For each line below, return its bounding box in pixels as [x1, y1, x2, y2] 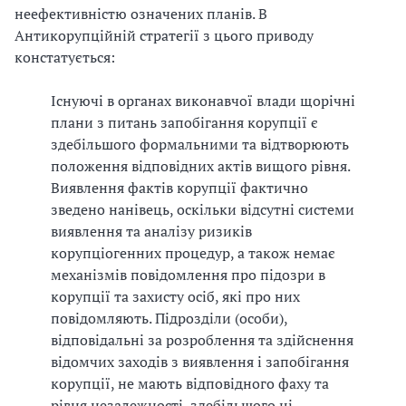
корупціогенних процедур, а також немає [51, 243, 335, 263]
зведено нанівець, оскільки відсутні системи [51, 199, 354, 219]
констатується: [14, 47, 115, 67]
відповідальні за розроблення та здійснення [51, 330, 353, 350]
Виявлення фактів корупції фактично [51, 178, 308, 198]
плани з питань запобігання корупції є [51, 112, 318, 132]
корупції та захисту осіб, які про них [51, 286, 300, 306]
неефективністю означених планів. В [14, 4, 267, 24]
